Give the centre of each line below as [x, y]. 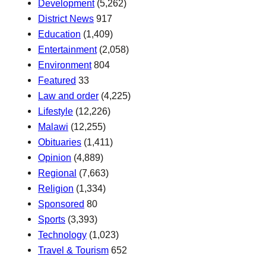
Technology [62, 235]
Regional [57, 173]
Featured [57, 80]
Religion [56, 189]
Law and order [68, 96]
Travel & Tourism [73, 250]
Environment [65, 65]
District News [66, 19]
